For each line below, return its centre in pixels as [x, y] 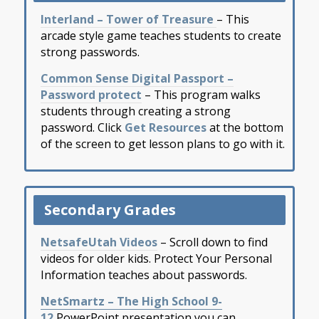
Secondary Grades [110, 209]
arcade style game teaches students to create [161, 36]
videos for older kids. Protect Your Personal [156, 259]
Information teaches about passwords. [143, 275]
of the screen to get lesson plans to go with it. [162, 143]
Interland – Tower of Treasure [128, 20]
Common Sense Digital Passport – [137, 78]
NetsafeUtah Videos [99, 242]
